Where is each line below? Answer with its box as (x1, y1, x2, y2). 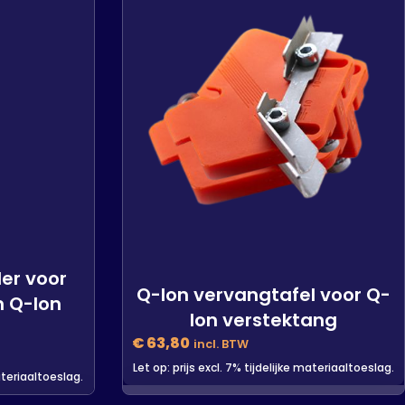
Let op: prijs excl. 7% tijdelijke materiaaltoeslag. (132, 359, 394, 375)
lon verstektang (189, 306, 337, 333)
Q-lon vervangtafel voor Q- (136, 281, 391, 307)
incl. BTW (193, 335, 249, 352)
